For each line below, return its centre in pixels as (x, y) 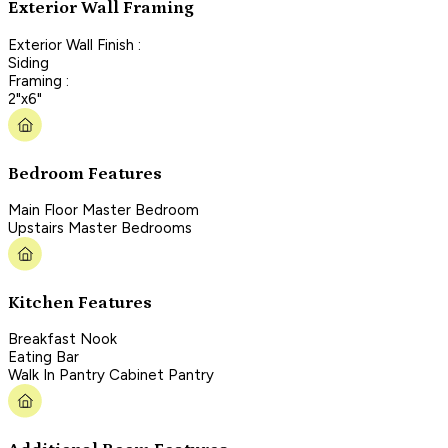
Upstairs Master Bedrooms (100, 228)
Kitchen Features (80, 302)
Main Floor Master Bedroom (103, 210)
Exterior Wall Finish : (74, 44)
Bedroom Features (85, 173)
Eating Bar (43, 357)
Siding (28, 62)
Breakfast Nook (62, 339)
